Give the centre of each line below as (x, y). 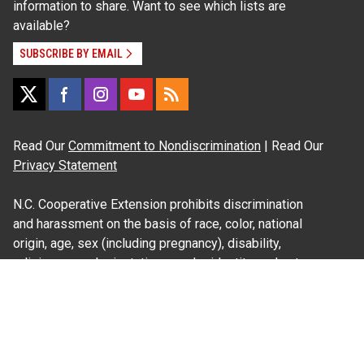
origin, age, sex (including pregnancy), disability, (147, 244)
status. (32, 283)
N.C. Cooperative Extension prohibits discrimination (158, 205)
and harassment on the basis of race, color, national (158, 224)
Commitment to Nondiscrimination (165, 146)
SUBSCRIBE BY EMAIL (71, 54)
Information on (56, 322)
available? (41, 26)
